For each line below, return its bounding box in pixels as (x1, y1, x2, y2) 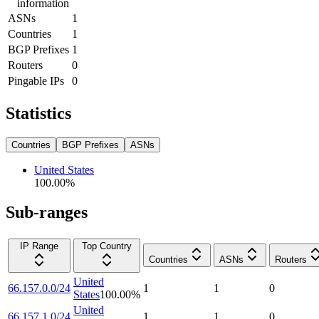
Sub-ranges (6, 203, 88, 222)
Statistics (6, 103, 71, 122)
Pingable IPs (8, 74, 64, 87)
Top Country (82, 241, 132, 252)
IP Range (20, 241, 58, 252)
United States (34, 163, 94, 176)
